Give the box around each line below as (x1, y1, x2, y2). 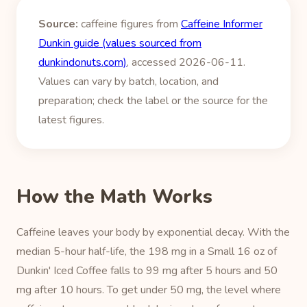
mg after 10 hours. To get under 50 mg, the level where (16, 282, 281, 297)
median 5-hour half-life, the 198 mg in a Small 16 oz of (16, 244, 277, 259)
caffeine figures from (78, 16, 181, 32)
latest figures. (38, 112, 104, 127)
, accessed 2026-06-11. (127, 55, 245, 70)
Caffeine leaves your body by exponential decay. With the (16, 225, 290, 240)
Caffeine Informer (181, 16, 262, 32)
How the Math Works (16, 184, 212, 210)
